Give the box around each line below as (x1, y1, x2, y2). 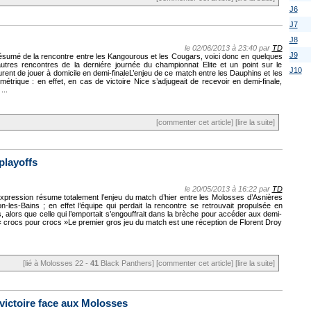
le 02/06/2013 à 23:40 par (184, 44, 272, 52)
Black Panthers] (98, 259, 154, 267)
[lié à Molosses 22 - (22, 259, 90, 267)
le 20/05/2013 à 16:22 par (184, 185, 272, 193)
